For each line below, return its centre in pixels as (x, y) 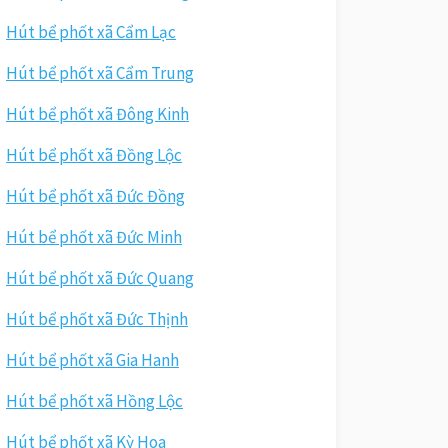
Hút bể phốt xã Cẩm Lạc (91, 32)
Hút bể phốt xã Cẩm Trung (100, 73)
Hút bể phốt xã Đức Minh (94, 237)
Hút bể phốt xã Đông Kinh (97, 114)
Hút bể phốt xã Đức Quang (100, 278)
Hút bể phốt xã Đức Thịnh (97, 319)
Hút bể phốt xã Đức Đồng (95, 196)
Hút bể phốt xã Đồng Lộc (94, 155)
